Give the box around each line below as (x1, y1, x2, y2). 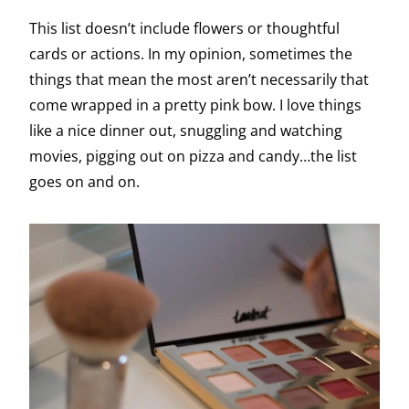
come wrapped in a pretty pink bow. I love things (29, 94, 362, 115)
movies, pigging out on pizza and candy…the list (29, 145, 357, 166)
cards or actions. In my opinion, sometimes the (29, 43, 352, 64)
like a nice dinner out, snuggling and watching (29, 120, 342, 141)
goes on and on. (29, 171, 143, 192)
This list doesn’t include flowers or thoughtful (29, 17, 340, 38)
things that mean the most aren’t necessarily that (29, 68, 369, 89)
